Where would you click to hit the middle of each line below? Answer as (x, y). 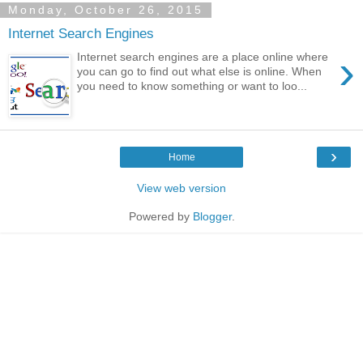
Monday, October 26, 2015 (106, 10)
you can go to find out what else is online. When (200, 71)
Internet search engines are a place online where (203, 56)
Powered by (160, 216)
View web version (181, 188)
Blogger (212, 216)
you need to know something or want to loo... (192, 85)
